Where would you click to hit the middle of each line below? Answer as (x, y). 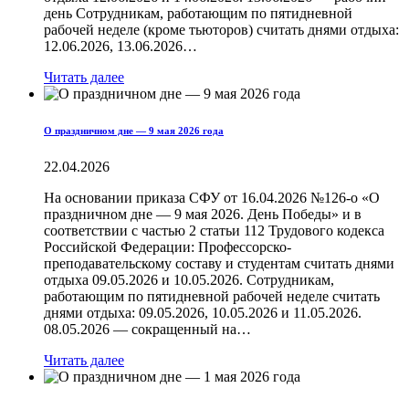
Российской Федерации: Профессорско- (168, 247)
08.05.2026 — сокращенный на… (147, 330)
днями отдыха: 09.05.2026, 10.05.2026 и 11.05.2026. (203, 313)
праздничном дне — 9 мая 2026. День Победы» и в (203, 215)
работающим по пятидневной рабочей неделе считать (212, 297)
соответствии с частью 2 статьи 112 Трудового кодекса (214, 231)
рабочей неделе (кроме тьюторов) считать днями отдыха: (221, 30)
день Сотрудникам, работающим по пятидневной (198, 14)
